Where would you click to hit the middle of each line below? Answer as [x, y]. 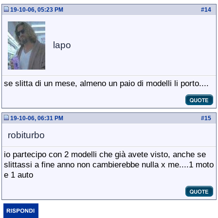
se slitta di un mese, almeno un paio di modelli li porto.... [106, 83]
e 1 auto [20, 175]
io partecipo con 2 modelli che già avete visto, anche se [105, 154]
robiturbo [26, 135]
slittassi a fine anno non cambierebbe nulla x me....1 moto [109, 164]
